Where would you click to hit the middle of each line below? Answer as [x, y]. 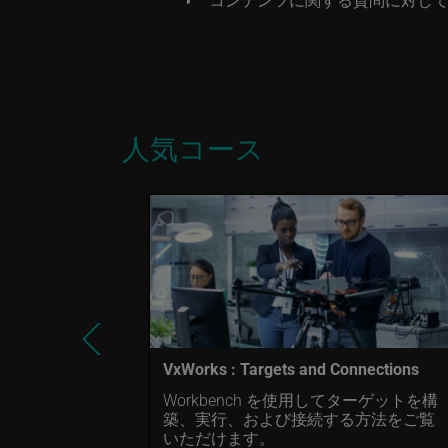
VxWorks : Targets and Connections [290, 368]
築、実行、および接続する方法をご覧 [298, 418]
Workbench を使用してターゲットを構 [300, 399]
